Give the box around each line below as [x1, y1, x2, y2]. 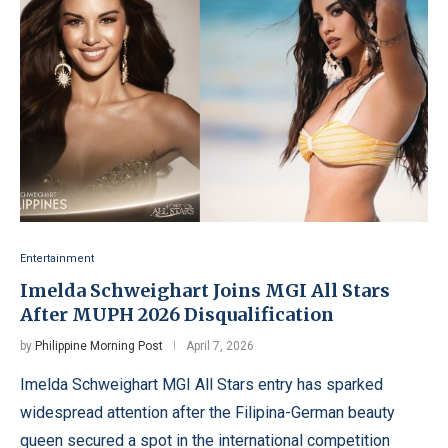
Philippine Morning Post [35, 338, 163, 353]
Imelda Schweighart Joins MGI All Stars [20, 278, 390, 302]
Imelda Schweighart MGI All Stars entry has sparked [20, 374, 383, 394]
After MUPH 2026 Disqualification [20, 302, 334, 326]
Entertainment [20, 251, 94, 265]
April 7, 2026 [186, 338, 254, 353]
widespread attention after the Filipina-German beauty [20, 402, 395, 422]
